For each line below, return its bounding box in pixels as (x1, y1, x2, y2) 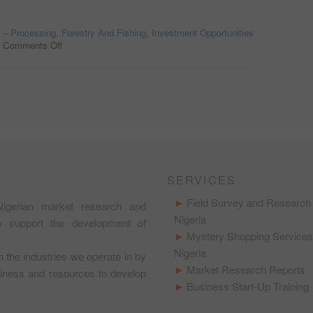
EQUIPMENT (62, 64, 118, 78)
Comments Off (3, 38, 62, 52)
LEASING (62, 76, 103, 90)
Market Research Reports (186, 262, 305, 277)
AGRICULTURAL (62, 51, 134, 65)
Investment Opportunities (152, 26, 254, 40)
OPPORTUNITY (62, 89, 130, 103)
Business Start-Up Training (186, 279, 309, 294)
